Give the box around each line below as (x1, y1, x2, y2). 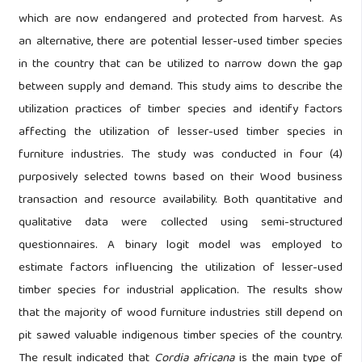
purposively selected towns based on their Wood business (18, 167, 343, 189)
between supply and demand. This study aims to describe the (18, 77, 343, 99)
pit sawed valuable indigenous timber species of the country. (18, 326, 343, 347)
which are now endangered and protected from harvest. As (18, 9, 343, 31)
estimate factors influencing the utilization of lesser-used (18, 258, 343, 280)
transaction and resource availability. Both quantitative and (18, 190, 343, 212)
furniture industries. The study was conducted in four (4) (18, 145, 343, 166)
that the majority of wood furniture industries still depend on (18, 303, 343, 325)
